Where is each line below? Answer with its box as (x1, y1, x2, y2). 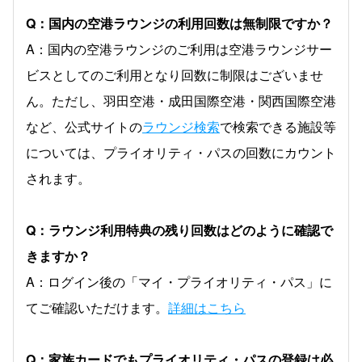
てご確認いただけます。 (26, 298, 168, 317)
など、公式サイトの (26, 117, 142, 136)
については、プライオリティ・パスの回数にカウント (26, 143, 336, 162)
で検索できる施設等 (220, 117, 336, 136)
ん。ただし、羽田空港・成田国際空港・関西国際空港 (26, 91, 336, 110)
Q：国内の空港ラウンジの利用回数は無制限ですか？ (26, 14, 333, 32)
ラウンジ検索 (142, 117, 220, 136)
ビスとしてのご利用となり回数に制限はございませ (26, 65, 323, 84)
